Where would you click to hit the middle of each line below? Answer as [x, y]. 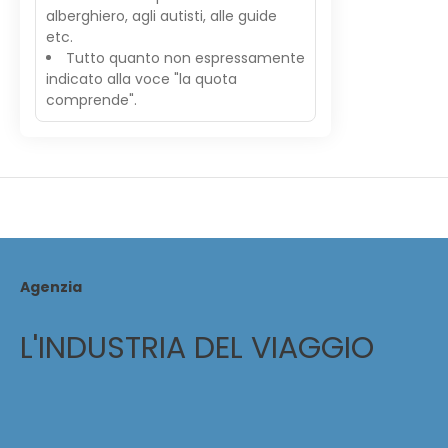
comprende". [91, 100]
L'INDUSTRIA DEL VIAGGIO [197, 348]
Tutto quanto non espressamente [185, 58]
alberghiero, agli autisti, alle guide [161, 16]
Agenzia [51, 287]
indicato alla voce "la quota [141, 79]
